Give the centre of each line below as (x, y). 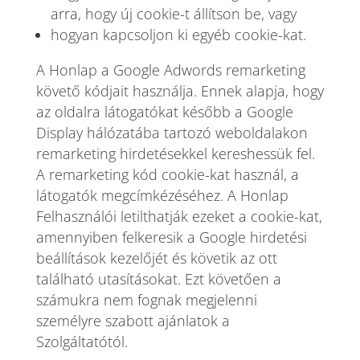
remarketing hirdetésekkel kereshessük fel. (175, 153)
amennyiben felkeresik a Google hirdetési (171, 237)
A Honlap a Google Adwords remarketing (170, 70)
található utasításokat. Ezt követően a (158, 279)
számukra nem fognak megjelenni (146, 300)
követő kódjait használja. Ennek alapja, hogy (180, 91)
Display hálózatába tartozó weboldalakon (172, 133)
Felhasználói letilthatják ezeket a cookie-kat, (179, 216)
